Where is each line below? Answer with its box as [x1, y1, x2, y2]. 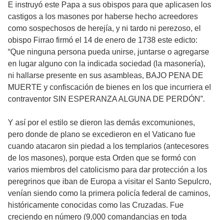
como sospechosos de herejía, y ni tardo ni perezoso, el [8, 24, 201, 32]
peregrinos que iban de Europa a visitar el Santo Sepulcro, [8, 177, 211, 186]
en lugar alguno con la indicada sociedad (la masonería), [8, 59, 205, 68]
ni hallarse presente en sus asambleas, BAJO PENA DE [8, 71, 203, 80]
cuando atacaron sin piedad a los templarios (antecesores [8, 141, 209, 150]
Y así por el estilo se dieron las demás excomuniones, [8, 118, 195, 127]
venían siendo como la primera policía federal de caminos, [8, 189, 210, 197]
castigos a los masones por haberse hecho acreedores [8, 12, 198, 21]
